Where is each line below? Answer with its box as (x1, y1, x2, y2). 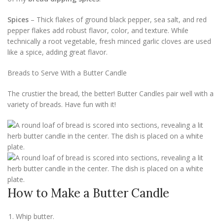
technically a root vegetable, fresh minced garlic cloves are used (7, 37, 211, 46)
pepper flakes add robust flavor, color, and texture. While (7, 26, 188, 35)
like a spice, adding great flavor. (7, 47, 108, 57)
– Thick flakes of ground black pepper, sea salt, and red (29, 15, 207, 24)
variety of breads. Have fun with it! (7, 100, 116, 109)
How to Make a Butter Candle (7, 185, 169, 201)
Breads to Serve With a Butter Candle (7, 68, 127, 77)
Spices (7, 15, 29, 24)
